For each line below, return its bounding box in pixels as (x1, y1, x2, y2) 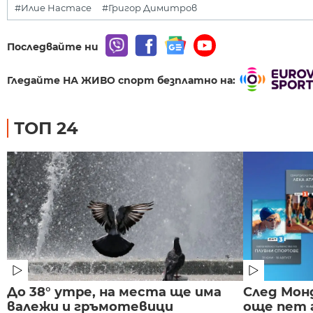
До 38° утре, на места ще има (7, 284, 221, 300)
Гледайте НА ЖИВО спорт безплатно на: (7, 74, 235, 87)
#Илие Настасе (15, 1, 92, 13)
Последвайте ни (7, 40, 99, 53)
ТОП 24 (14, 118, 78, 139)
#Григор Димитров (102, 1, 197, 13)
